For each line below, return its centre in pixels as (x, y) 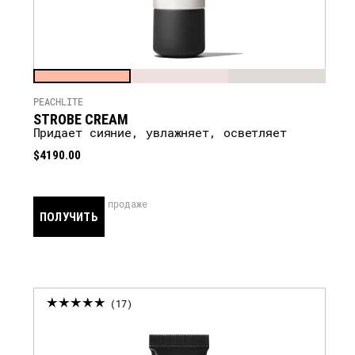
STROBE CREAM (80, 119)
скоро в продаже (105, 204)
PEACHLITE (58, 101)
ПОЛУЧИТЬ (69, 216)
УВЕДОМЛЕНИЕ (74, 256)
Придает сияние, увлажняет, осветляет (163, 132)
